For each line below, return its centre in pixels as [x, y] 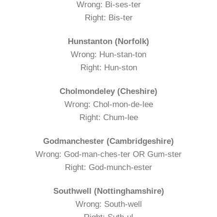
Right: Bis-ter [108, 18]
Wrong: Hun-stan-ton [108, 55]
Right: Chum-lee [108, 118]
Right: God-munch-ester [108, 168]
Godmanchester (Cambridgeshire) [108, 141]
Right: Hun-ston [108, 68]
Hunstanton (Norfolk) [108, 42]
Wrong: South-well [108, 204]
